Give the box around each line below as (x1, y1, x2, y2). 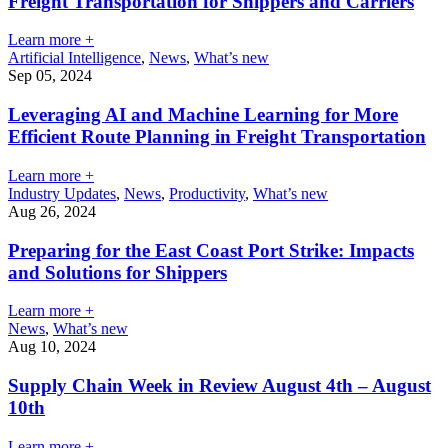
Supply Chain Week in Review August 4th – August (8, 375, 431, 397)
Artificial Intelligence (8, 49, 141, 67)
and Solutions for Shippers (8, 261, 227, 283)
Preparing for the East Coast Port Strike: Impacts (8, 239, 414, 261)
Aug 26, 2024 (8, 202, 96, 220)
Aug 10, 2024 (8, 338, 96, 356)
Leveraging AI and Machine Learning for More (8, 104, 398, 126)
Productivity (169, 184, 245, 202)
